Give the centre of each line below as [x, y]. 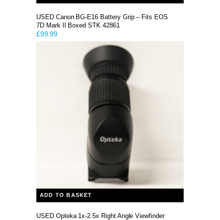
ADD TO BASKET [66, 195]
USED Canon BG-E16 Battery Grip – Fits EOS [102, 17]
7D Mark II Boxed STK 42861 [78, 25]
